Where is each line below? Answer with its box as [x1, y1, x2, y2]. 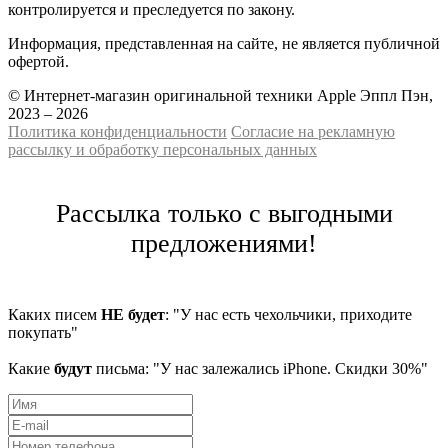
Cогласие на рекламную [231, 122, 395, 140]
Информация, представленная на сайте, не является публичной [8, 34, 440, 52]
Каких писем [8, 305, 101, 323]
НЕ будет [101, 305, 165, 323]
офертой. [8, 52, 69, 70]
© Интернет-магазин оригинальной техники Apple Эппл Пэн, [8, 86, 433, 104]
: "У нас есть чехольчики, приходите [165, 305, 412, 323]
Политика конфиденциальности [8, 122, 227, 140]
